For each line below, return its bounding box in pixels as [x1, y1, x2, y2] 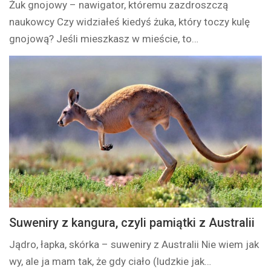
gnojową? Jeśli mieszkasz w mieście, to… [9, 33, 199, 45]
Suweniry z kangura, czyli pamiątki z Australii [9, 215, 255, 230]
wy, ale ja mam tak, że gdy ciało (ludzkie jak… [9, 255, 212, 267]
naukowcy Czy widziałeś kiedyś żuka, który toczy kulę [9, 16, 250, 28]
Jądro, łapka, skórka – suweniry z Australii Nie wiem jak [9, 238, 260, 250]
